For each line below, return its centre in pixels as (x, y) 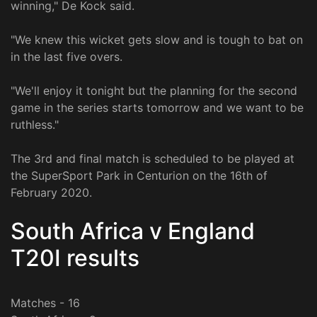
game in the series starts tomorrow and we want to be (157, 107)
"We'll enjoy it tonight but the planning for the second (154, 90)
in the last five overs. (67, 56)
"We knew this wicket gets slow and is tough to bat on (157, 39)
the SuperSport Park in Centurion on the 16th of (139, 175)
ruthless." (35, 124)
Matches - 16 (45, 302)
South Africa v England (133, 231)
